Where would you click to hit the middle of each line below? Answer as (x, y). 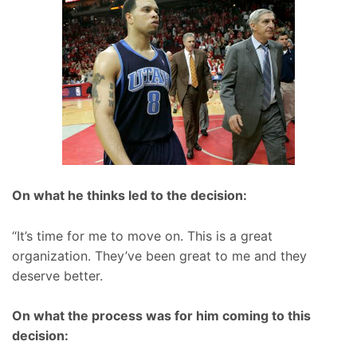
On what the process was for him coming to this (161, 316)
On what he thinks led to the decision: (129, 196)
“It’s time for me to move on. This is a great (142, 235)
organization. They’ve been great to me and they (159, 255)
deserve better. (57, 275)
